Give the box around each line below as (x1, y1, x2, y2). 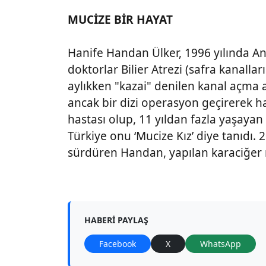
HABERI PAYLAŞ (84, 214, 148, 226)
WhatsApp (200, 238, 241, 249)
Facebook (99, 238, 136, 249)
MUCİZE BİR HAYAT (68, 12, 173, 27)
